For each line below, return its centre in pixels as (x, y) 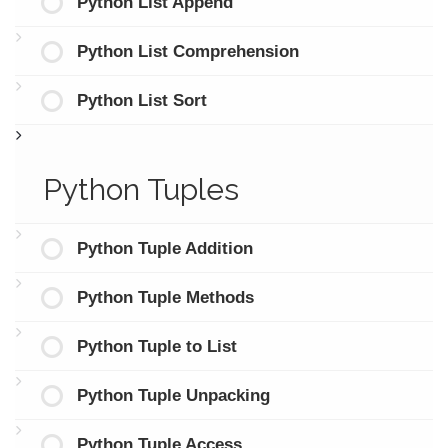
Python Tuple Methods (165, 297)
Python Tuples (140, 189)
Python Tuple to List (156, 346)
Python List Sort (141, 100)
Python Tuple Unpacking (173, 395)
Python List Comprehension (187, 51)
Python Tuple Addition (164, 248)
